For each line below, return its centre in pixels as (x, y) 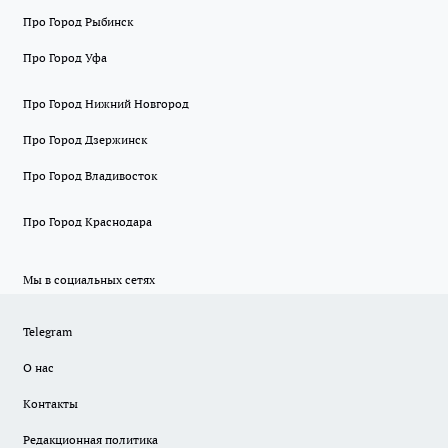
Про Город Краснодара (87, 221)
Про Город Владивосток (90, 175)
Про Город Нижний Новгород (106, 103)
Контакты (50, 403)
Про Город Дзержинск (85, 139)
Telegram (47, 331)
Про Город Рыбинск (78, 21)
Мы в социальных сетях (89, 279)
